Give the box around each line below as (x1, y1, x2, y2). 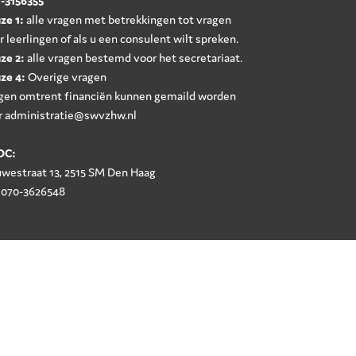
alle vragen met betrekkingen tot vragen (23, 12, 231, 27)
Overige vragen (25, 69, 106, 84)
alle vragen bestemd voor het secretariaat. (24, 50, 242, 65)
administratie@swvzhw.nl (4, 107, 137, 122)
